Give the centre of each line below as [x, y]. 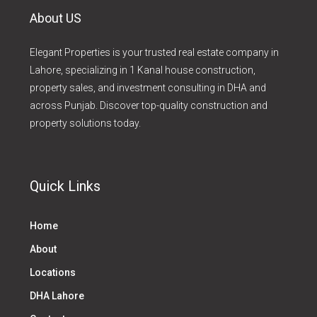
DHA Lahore [57, 296]
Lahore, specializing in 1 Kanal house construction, [143, 70]
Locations [53, 272]
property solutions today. [85, 123]
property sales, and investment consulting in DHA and [148, 88]
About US [56, 18]
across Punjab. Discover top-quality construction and [149, 105]
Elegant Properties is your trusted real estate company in [154, 52]
